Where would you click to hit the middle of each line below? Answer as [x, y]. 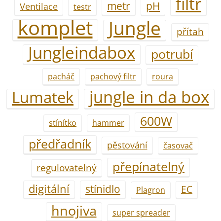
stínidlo [103, 189]
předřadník [60, 143]
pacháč [61, 76]
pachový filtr [113, 76]
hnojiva [74, 210]
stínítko [63, 123]
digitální [49, 188]
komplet [55, 27]
